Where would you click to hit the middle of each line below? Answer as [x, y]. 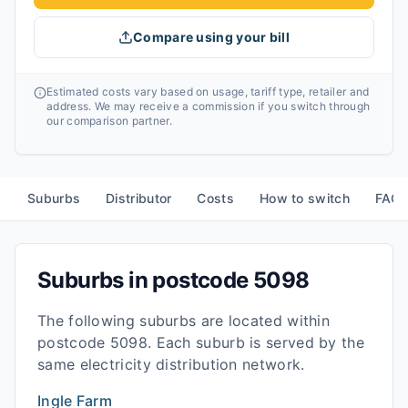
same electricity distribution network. [171, 364]
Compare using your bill [211, 37]
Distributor [139, 198]
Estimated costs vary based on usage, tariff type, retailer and [208, 92]
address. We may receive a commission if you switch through [209, 106]
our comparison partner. [109, 121]
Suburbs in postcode [145, 280]
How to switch [304, 198]
